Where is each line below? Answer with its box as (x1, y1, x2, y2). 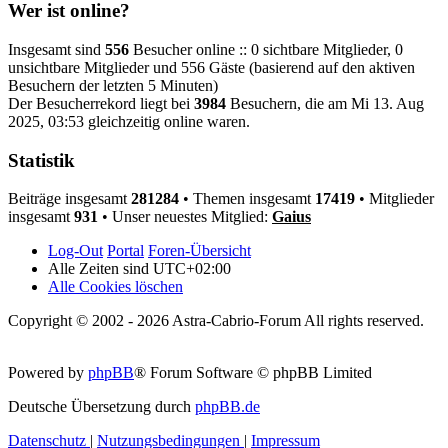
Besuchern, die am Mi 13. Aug (226, 94, 424, 112)
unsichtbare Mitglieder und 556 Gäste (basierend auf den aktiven (8, 58, 415, 76)
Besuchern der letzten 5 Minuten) (8, 76, 218, 94)
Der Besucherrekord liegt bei (8, 94, 194, 112)
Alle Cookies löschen (48, 278, 183, 296)
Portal (107, 242, 144, 260)
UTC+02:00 (153, 260, 231, 278)
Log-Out (48, 242, 103, 260)
